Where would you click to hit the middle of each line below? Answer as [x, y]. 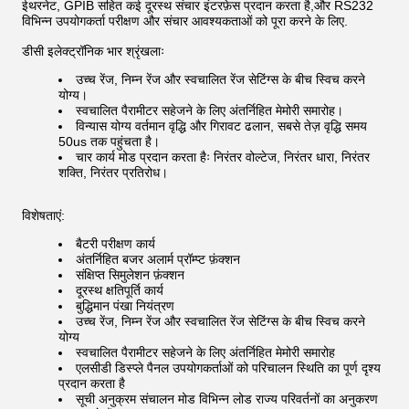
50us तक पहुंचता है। [109, 142]
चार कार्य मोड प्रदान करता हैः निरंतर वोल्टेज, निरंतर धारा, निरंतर [223, 157]
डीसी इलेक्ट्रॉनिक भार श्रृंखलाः [93, 51]
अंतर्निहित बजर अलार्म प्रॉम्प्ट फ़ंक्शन [158, 259]
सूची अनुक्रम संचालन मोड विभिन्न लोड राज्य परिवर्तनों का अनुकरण [227, 399]
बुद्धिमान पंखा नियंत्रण [125, 306]
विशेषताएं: [43, 215]
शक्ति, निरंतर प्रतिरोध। [113, 173]
